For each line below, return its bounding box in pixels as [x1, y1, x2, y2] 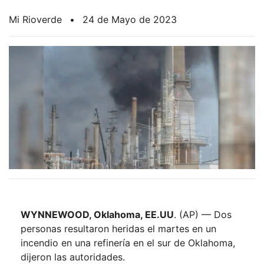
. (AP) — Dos [174, 209, 232, 221]
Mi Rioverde [9, 14, 62, 25]
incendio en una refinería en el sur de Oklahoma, [21, 237, 235, 249]
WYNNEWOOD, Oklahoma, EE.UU [21, 209, 174, 221]
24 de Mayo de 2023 [82, 14, 177, 25]
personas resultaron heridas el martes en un [21, 223, 216, 235]
